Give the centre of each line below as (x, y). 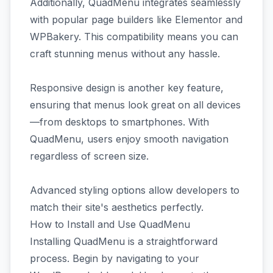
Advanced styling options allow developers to (135, 190)
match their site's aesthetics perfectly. (117, 207)
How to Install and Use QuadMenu (110, 224)
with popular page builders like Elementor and (136, 19)
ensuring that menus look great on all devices (135, 105)
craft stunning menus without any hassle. (125, 54)
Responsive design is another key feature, (127, 88)
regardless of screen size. (89, 156)
